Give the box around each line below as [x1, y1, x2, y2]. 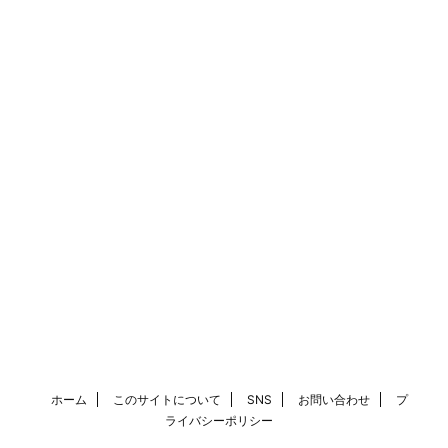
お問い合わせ [297, 392, 370, 408]
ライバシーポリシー [165, 413, 273, 429]
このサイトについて [112, 392, 221, 408]
